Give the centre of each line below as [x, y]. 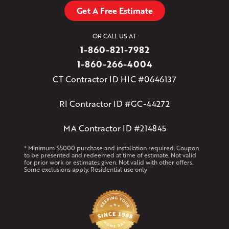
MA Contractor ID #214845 [114, 128]
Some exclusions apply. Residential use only [86, 169]
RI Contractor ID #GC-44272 [114, 103]
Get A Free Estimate [114, 10]
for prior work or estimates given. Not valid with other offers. [109, 162]
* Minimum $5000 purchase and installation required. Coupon [112, 148]
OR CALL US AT [114, 36]
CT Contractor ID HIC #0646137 [114, 79]
